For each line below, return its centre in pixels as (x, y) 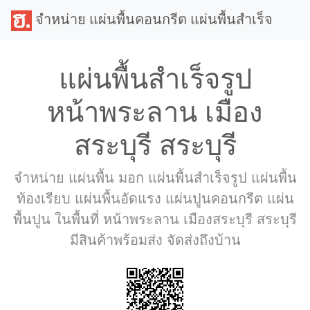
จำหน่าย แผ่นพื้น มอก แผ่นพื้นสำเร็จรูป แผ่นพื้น (155, 178)
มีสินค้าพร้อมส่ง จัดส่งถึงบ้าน (155, 240)
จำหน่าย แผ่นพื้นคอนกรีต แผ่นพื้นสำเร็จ (152, 19)
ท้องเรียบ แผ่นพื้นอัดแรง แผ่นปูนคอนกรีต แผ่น (155, 199)
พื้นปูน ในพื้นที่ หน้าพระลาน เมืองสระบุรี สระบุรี (155, 219)
